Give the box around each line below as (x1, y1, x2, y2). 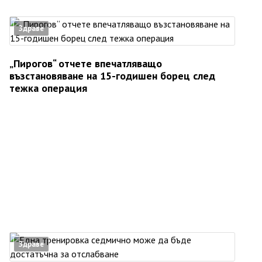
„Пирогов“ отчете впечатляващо (9, 57, 162, 71)
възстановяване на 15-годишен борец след (9, 69, 215, 83)
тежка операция (9, 81, 87, 95)
